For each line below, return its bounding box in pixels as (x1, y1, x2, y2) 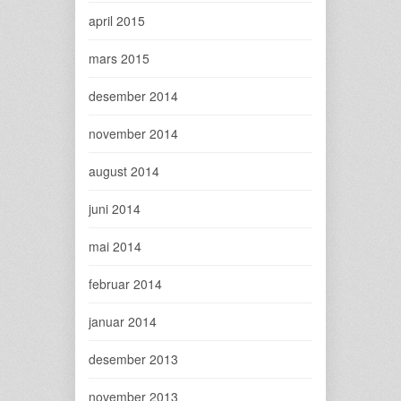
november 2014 (89, 124, 178, 142)
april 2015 (89, 12, 145, 30)
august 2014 (89, 162, 159, 180)
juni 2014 (89, 200, 141, 218)
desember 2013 (89, 350, 178, 368)
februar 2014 (89, 275, 162, 293)
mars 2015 (89, 49, 149, 67)
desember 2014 (89, 87, 178, 105)
